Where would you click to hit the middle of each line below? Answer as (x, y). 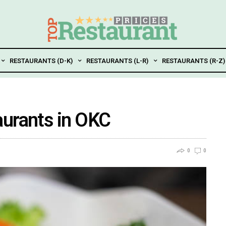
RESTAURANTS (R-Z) (193, 61)
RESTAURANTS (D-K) (41, 61)
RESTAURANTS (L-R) (117, 61)
